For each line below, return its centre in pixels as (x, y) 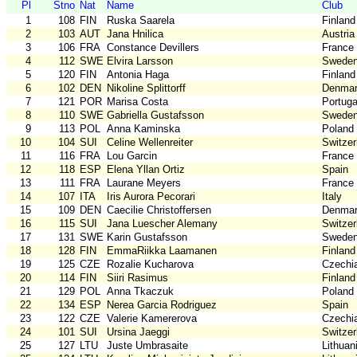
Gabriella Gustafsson (155, 116)
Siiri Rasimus (137, 278)
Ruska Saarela (141, 21)
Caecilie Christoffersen (159, 210)
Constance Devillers (153, 48)
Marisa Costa (137, 102)
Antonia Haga (138, 75)
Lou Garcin (132, 156)
